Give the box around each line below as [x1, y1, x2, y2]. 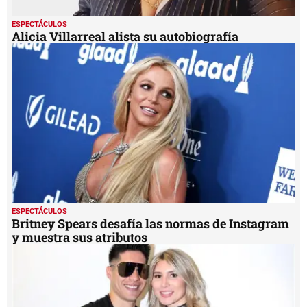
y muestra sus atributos [12, 228, 147, 245]
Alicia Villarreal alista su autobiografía [12, 27, 238, 45]
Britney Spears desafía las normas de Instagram [12, 214, 289, 232]
